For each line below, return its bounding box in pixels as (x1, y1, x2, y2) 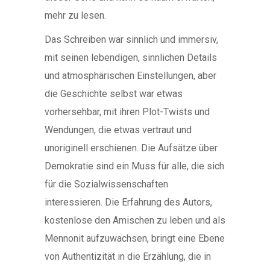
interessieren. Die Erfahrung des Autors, (45, 196, 212, 208)
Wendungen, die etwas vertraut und (45, 124, 192, 136)
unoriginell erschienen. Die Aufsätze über (45, 142, 218, 154)
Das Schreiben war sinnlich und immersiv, (45, 34, 218, 45)
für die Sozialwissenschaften (45, 178, 168, 190)
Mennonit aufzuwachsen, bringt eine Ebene (45, 233, 225, 244)
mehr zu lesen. (45, 10, 106, 21)
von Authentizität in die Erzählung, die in (45, 251, 211, 262)
